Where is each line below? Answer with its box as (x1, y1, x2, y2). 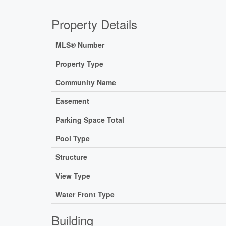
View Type (55, 171, 90, 181)
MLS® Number (55, 40, 104, 50)
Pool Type (55, 133, 90, 144)
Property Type (55, 59, 103, 69)
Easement (55, 96, 89, 106)
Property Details (51, 15, 137, 33)
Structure (55, 152, 87, 162)
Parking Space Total (55, 115, 124, 125)
